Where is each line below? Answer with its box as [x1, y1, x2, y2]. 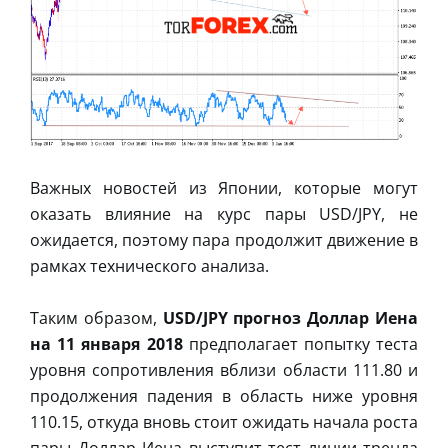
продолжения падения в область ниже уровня [30, 385, 418, 408]
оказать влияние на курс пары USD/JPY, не [30, 203, 418, 226]
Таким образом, [30, 307, 163, 330]
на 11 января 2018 [30, 333, 183, 356]
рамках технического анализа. [30, 255, 269, 278]
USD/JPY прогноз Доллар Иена [162, 307, 419, 330]
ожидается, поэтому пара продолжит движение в [30, 229, 418, 252]
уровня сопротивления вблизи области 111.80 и [30, 359, 418, 382]
